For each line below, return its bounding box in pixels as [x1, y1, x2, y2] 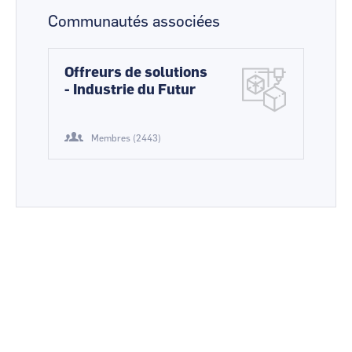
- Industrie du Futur [64, 83, 196, 97]
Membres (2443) [91, 134, 161, 143]
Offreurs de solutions [64, 66, 207, 80]
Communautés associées [48, 14, 220, 30]
